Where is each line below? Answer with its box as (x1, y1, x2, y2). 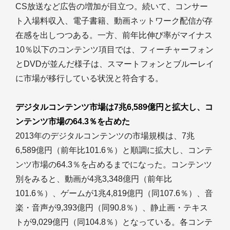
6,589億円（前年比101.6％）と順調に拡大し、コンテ (15, 146, 213, 155)
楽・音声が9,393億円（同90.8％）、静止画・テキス (15, 203, 208, 212)
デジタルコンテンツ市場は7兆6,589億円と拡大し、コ (15, 103, 213, 111)
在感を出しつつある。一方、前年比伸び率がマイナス (15, 31, 213, 40)
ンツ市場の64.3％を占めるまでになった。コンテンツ (15, 160, 212, 169)
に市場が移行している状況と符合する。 (15, 74, 163, 83)
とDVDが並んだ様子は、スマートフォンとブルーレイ (15, 60, 214, 68)
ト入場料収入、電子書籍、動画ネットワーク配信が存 (15, 16, 213, 25)
